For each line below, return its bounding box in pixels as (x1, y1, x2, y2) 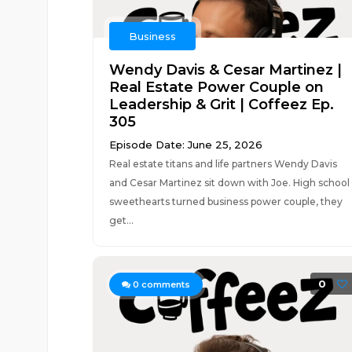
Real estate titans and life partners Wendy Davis (108, 158, 337, 170)
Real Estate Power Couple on (108, 79, 324, 96)
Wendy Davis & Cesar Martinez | (108, 61, 342, 79)
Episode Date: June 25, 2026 (108, 138, 262, 151)
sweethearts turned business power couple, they (108, 196, 343, 207)
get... (108, 214, 134, 226)
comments (138, 279, 190, 290)
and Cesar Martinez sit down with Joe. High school (108, 177, 350, 189)
